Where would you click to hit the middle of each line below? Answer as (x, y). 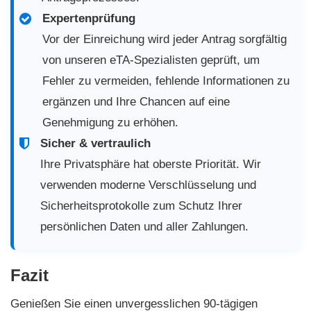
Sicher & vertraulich (95, 144)
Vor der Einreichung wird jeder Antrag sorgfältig (165, 40)
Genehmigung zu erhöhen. (110, 123)
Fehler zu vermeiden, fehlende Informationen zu (166, 81)
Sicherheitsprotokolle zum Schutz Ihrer (141, 206)
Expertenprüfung (89, 19)
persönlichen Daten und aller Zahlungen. (144, 227)
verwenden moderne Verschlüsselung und (148, 185)
